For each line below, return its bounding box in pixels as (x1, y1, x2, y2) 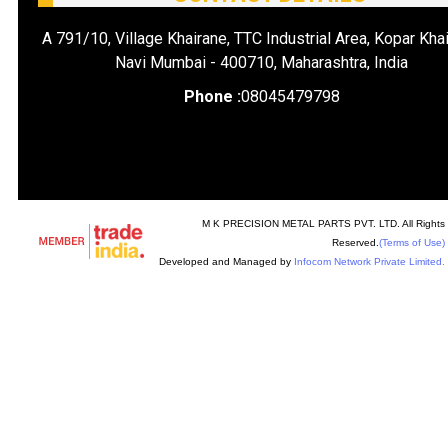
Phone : (183, 87, 241, 106)
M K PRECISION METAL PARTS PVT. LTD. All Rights (201, 218, 445, 229)
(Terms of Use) (378, 237, 445, 248)
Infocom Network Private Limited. (293, 256, 445, 267)
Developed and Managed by (158, 256, 294, 267)
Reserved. (331, 237, 379, 248)
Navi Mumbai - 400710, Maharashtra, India (115, 53, 409, 72)
